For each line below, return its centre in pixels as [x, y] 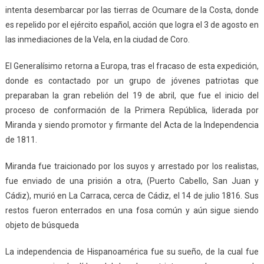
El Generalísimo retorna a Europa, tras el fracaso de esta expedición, [132, 66]
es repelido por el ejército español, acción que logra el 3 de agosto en [132, 25]
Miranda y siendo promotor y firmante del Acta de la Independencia [132, 125]
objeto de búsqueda [42, 225]
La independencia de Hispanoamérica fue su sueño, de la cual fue [132, 252]
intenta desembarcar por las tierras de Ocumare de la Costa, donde [132, 10]
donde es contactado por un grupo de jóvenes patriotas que [132, 81]
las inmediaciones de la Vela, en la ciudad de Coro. [97, 40]
